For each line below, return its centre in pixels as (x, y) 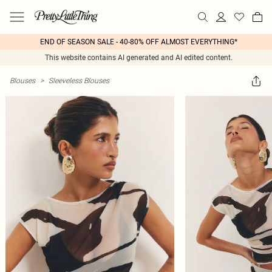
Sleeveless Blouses (79, 80)
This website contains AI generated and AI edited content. (138, 58)
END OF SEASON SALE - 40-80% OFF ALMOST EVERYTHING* (138, 42)
